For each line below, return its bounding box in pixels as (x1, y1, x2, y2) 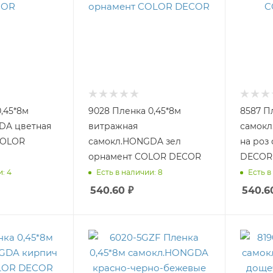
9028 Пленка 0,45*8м (88, 105, 182, 116)
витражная (88, 120, 138, 132)
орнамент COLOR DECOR (135, 151, 202, 162)
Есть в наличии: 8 (96, 168, 163, 177)
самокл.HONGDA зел (88, 135, 182, 147)
